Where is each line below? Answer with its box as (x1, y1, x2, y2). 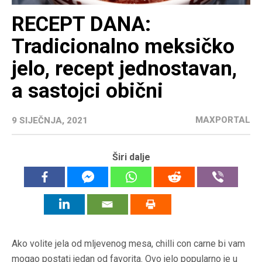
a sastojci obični (12, 79, 163, 104)
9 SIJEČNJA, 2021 (12, 115, 88, 126)
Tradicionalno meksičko (12, 35, 235, 59)
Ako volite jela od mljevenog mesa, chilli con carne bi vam (12, 238, 245, 250)
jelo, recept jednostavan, (12, 57, 237, 81)
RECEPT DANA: (12, 12, 151, 37)
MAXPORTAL (195, 115, 250, 126)
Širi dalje (112, 151, 150, 163)
